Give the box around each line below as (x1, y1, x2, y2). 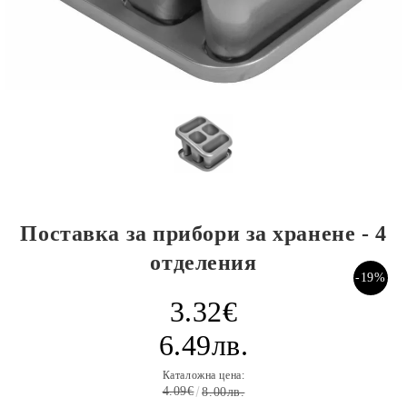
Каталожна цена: (162, 369, 245, 382)
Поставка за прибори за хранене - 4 (20, 222, 387, 245)
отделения (150, 251, 257, 274)
